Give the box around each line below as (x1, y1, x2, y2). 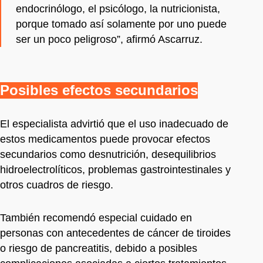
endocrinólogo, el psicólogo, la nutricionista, (16, 2, 220, 15)
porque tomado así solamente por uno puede (16, 18, 227, 30)
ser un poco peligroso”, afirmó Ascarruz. (16, 33, 203, 45)
